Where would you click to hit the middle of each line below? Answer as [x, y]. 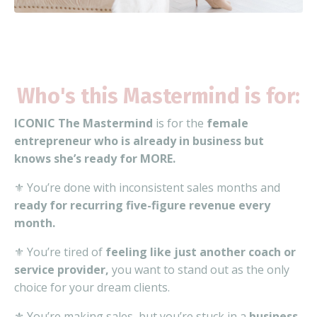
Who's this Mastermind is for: [158, 96]
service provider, [63, 269]
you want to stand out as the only [201, 269]
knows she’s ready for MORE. [95, 158]
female [227, 123]
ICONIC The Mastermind [83, 123]
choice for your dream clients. [92, 287]
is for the [180, 123]
